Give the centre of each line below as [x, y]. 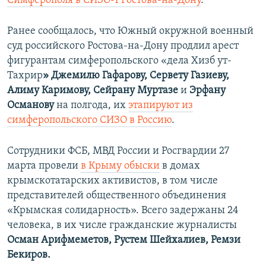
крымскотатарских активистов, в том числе [113, 181]
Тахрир [25, 76]
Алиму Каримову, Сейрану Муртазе [93, 91]
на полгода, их [91, 106]
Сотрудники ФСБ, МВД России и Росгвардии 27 [118, 151]
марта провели [44, 166]
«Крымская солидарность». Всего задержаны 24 [123, 211]
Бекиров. [29, 255]
